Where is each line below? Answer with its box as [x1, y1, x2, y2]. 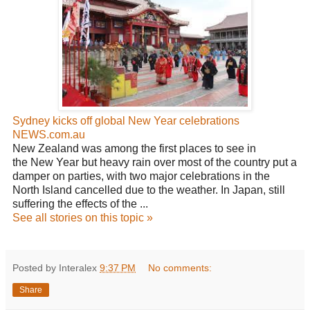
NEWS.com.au [12, 129, 85, 140]
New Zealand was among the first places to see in [12, 143, 256, 154]
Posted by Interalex [12, 262, 100, 273]
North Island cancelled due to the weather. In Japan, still [12, 184, 285, 196]
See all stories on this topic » [12, 212, 153, 224]
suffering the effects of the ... [12, 198, 148, 210]
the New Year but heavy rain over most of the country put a [12, 156, 297, 168]
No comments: [148, 262, 212, 273]
